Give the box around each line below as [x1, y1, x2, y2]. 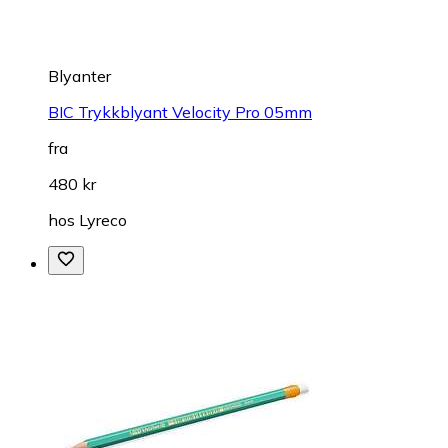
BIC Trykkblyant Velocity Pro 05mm [48, 101, 312, 122]
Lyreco [79, 209, 127, 230]
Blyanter [48, 65, 111, 86]
